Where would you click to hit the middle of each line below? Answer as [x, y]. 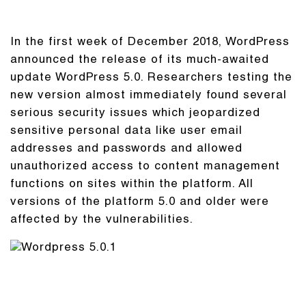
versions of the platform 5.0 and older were [140, 203]
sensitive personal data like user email [126, 131]
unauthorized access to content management [145, 167]
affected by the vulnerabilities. [102, 220]
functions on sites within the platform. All [132, 185]
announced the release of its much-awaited [140, 60]
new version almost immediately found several [149, 96]
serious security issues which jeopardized [135, 114]
